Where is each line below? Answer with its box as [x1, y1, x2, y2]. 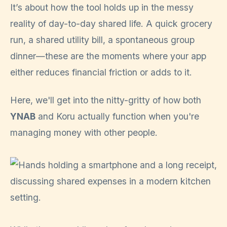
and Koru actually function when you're [35, 110, 199, 122]
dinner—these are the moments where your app [10, 51, 206, 62]
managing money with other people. [10, 127, 158, 138]
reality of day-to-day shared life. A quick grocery [10, 18, 212, 29]
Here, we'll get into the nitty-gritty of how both [10, 94, 201, 105]
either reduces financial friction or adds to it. [10, 67, 192, 78]
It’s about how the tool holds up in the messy [10, 2, 194, 13]
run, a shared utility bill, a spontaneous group [10, 34, 195, 46]
